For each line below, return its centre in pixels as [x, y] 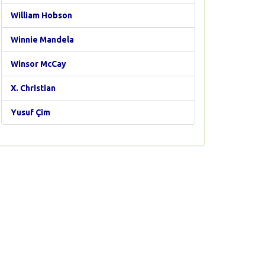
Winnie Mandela [42, 40]
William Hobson [41, 15]
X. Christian [33, 88]
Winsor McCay [38, 64]
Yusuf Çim [30, 112]
